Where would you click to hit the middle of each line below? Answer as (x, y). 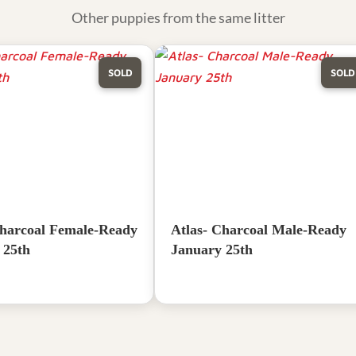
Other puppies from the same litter (178, 17)
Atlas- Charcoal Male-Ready (259, 229)
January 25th (212, 249)
